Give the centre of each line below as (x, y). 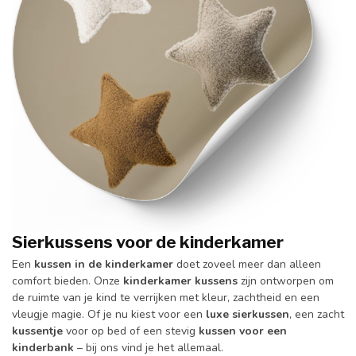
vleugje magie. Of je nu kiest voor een (109, 315)
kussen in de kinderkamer (104, 265)
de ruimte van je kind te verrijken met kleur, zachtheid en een (166, 298)
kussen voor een (243, 331)
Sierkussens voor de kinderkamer (148, 242)
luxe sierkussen (248, 315)
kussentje (37, 331)
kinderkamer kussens (180, 281)
